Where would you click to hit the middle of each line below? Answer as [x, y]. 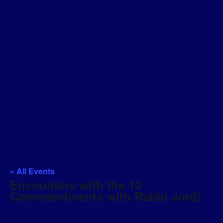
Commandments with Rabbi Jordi [105, 196]
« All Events [32, 171]
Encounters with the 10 [76, 184]
